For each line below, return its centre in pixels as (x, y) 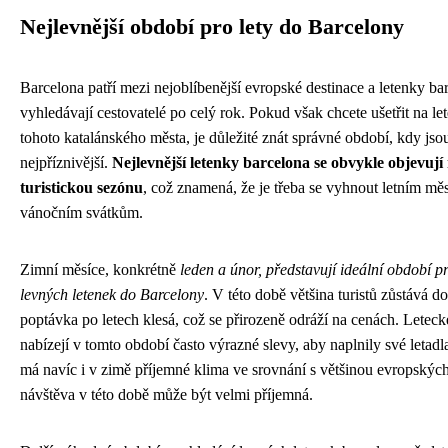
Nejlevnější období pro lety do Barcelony (212, 27)
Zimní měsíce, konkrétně (100, 270)
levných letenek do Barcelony (112, 295)
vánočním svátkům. (81, 213)
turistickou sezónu (81, 188)
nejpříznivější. (66, 163)
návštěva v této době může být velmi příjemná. (166, 395)
